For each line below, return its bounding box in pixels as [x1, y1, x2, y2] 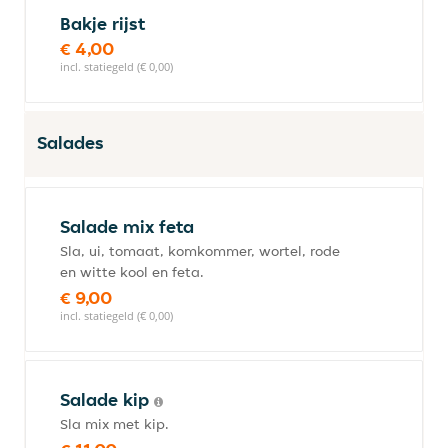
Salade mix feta [60, 215, 194, 238]
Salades [37, 131, 104, 154]
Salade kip [60, 388, 154, 411]
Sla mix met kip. [60, 415, 169, 433]
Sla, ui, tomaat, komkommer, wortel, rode [60, 242, 340, 260]
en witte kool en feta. [60, 263, 204, 281]
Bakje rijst [60, 12, 145, 35]
